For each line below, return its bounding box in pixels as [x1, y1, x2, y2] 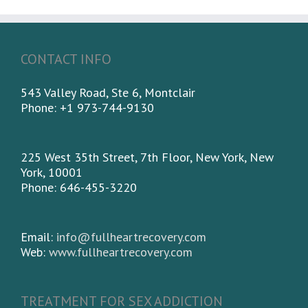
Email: [21, 229, 56, 245]
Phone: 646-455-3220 [21, 179, 137, 195]
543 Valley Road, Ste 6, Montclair [21, 85, 195, 100]
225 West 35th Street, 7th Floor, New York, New [21, 149, 274, 165]
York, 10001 [21, 164, 82, 180]
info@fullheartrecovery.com [56, 229, 206, 245]
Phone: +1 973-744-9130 [21, 100, 154, 115]
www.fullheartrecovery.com [49, 244, 192, 260]
